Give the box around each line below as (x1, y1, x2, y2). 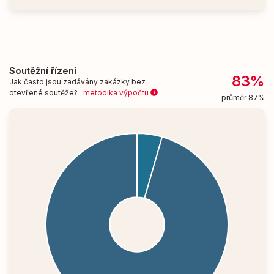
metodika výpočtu (83, 87, 150, 97)
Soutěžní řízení (9, 64, 76, 76)
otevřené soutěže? (9, 87, 83, 97)
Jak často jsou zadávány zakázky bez (9, 76, 146, 86)
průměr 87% (221, 92, 265, 102)
